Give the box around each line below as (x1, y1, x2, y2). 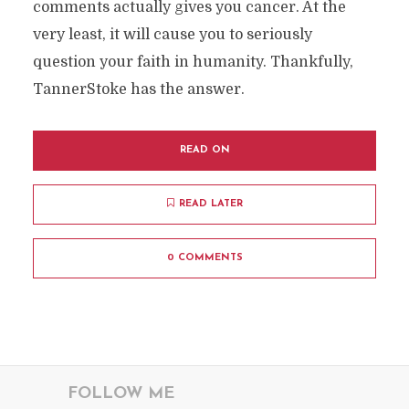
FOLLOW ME (68, 385, 174, 403)
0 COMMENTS (166, 253, 243, 263)
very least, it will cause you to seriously (32, 26, 312, 43)
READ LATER (178, 199, 243, 209)
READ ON (179, 145, 230, 155)
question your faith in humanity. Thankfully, (32, 54, 353, 70)
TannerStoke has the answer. (32, 81, 245, 98)
